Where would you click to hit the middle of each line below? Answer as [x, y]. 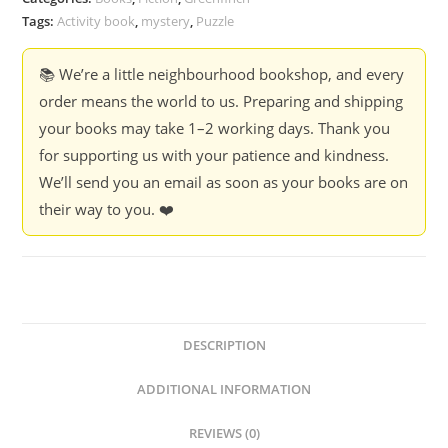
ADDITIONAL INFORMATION [224, 389]
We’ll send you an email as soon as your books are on [224, 182]
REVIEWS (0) [224, 433]
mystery [166, 21]
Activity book [96, 21]
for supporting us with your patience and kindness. [214, 155]
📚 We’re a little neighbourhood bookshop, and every [222, 74]
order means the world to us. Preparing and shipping [221, 101]
